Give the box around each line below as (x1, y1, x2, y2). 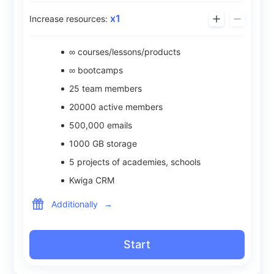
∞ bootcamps (69, 65, 123, 75)
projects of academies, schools (75, 157, 201, 167)
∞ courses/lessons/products (69, 46, 180, 57)
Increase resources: (29, 13, 110, 24)
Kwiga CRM (69, 175, 114, 185)
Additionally (51, 198, 98, 209)
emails (105, 120, 132, 130)
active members (96, 102, 163, 112)
